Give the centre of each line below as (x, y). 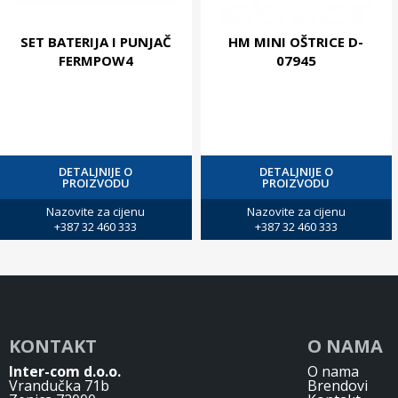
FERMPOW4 (96, 61)
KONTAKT (53, 346)
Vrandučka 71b (59, 385)
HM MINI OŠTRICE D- (296, 42)
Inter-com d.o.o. (65, 371)
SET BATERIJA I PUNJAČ (96, 42)
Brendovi (338, 385)
